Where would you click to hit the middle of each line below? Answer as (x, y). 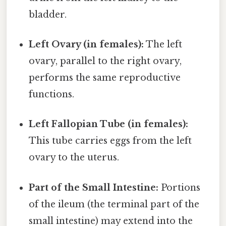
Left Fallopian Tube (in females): (109, 124)
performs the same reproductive (105, 78)
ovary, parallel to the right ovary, (105, 61)
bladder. (48, 14)
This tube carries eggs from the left (110, 141)
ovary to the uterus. (74, 158)
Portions (180, 187)
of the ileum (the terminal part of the (114, 204)
